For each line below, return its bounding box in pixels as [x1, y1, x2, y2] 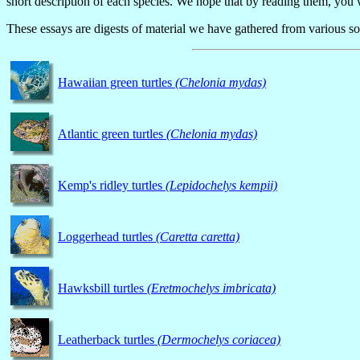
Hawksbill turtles [58, 280, 147, 295]
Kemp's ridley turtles [58, 178, 166, 192]
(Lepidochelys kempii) [166, 178, 277, 192]
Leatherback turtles [58, 332, 157, 346]
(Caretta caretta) [156, 229, 239, 243]
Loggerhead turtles [58, 229, 156, 243]
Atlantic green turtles [58, 126, 166, 141]
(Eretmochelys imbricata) [147, 280, 276, 295]
